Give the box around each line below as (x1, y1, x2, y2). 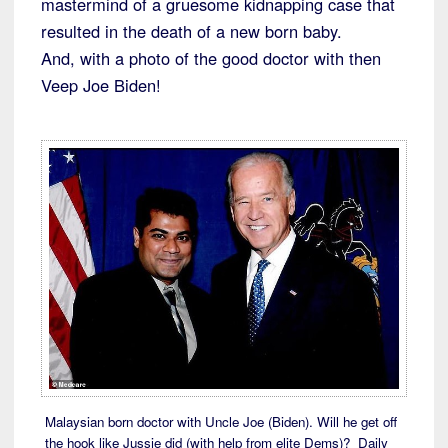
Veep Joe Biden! (41, 73, 161, 98)
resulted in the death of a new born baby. (41, 19, 342, 44)
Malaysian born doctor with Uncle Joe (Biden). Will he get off (44, 411, 397, 431)
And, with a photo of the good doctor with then (41, 46, 381, 71)
